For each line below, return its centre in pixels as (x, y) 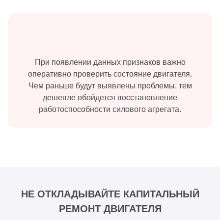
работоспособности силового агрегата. (110, 109)
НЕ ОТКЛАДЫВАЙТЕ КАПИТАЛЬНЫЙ (110, 194)
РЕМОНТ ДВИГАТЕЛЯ (110, 208)
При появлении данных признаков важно (110, 62)
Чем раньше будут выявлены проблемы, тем (110, 85)
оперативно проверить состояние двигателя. (110, 74)
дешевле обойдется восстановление (110, 97)
